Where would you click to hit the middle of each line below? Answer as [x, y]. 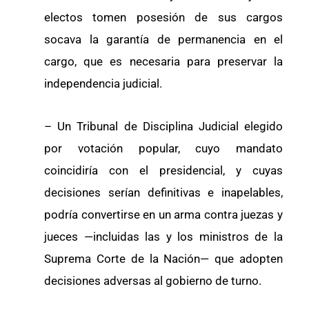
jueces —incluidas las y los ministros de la [163, 236]
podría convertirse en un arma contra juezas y [163, 214]
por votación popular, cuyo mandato [163, 148]
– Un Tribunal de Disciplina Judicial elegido [163, 126]
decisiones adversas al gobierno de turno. [153, 280]
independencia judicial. [103, 83]
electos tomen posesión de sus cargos [163, 17]
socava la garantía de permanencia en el [163, 39]
